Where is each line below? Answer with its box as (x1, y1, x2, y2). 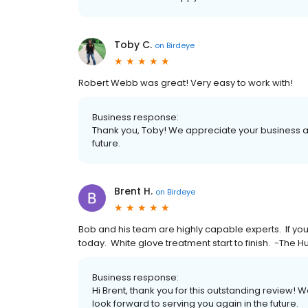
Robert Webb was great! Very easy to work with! (78, 76, 293, 90)
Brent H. (114, 184, 153, 199)
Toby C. (114, 38, 152, 52)
